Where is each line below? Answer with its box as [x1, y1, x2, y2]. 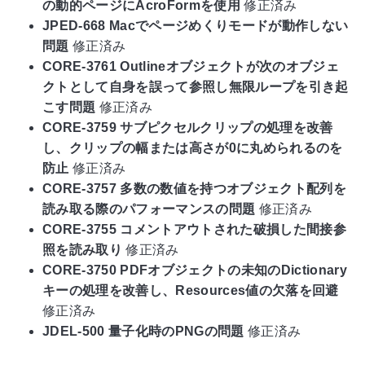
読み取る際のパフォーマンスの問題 [42, 201, 256, 216]
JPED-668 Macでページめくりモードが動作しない [42, 18, 349, 33]
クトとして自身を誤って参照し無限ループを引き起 [42, 79, 349, 94]
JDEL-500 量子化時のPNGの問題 [42, 323, 244, 338]
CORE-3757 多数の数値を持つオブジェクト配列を [42, 181, 346, 196]
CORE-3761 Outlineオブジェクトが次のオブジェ [42, 59, 339, 73]
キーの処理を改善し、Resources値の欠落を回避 [42, 283, 339, 297]
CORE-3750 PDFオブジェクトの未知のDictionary [42, 262, 347, 277]
